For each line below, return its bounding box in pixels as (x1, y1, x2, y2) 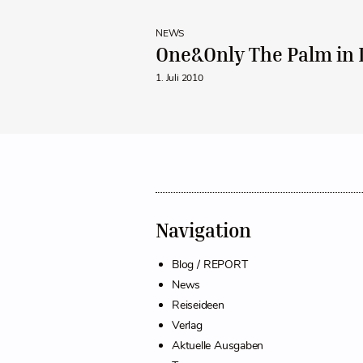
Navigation (156, 219, 251, 242)
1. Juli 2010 (156, 71, 203, 85)
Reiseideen (172, 297, 224, 314)
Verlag (172, 318, 203, 334)
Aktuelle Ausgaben (172, 338, 263, 354)
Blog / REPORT (172, 257, 248, 273)
